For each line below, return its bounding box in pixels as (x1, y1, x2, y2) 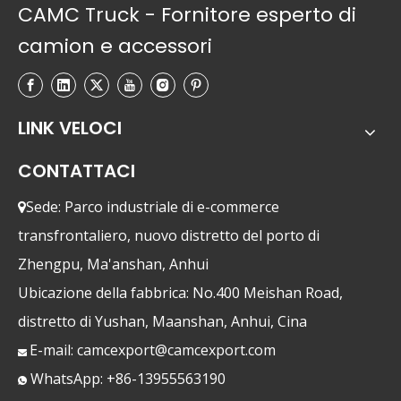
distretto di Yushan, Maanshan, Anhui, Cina (18, 311, 307, 331)
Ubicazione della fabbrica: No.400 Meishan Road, (18, 282, 343, 303)
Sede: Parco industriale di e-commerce (26, 196, 279, 217)
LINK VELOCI (18, 115, 122, 141)
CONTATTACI (18, 158, 135, 183)
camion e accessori (18, 32, 212, 60)
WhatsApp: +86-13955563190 (27, 368, 226, 388)
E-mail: (30, 339, 77, 360)
